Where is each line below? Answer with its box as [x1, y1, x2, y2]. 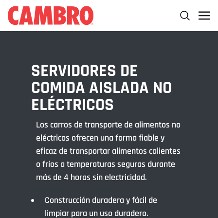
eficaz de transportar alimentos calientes [36, 145, 181, 157]
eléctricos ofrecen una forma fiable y [36, 132, 164, 144]
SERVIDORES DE [31, 60, 138, 82]
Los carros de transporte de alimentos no [36, 119, 181, 130]
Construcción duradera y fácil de [45, 195, 157, 206]
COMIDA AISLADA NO [31, 77, 172, 99]
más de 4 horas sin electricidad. [36, 172, 151, 183]
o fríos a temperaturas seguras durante [36, 159, 175, 170]
